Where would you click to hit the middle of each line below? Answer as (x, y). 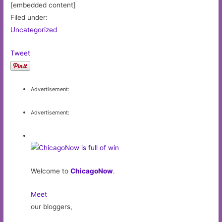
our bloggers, (52, 207)
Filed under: (29, 18)
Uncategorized (34, 30)
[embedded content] (43, 5)
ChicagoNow (92, 171)
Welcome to (51, 171)
